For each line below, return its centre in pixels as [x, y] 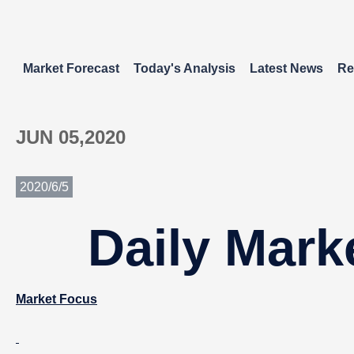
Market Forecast [71, 68]
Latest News [286, 68]
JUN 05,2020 [71, 137]
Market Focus [56, 299]
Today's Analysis [185, 68]
